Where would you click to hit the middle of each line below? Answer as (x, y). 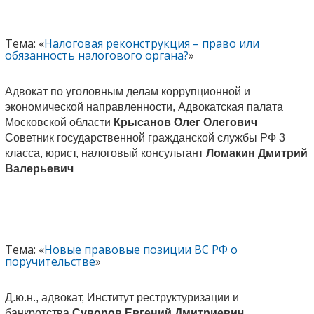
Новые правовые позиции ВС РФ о (141, 249)
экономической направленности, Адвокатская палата (144, 107)
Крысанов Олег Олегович (185, 122)
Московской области (59, 122)
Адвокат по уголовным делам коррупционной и (127, 91)
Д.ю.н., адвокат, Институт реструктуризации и (122, 297)
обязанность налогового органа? (96, 55)
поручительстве (50, 261)
